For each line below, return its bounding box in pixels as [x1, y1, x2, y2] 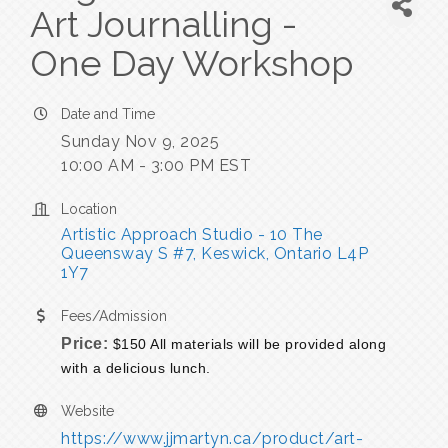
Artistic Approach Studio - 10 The [61, 225, 323, 245]
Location [61, 201, 117, 218]
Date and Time [61, 106, 155, 123]
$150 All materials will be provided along [108, 336, 386, 353]
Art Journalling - [30, 3, 297, 46]
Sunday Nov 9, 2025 [61, 132, 219, 152]
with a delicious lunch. [61, 360, 211, 377]
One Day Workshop [30, 42, 353, 85]
